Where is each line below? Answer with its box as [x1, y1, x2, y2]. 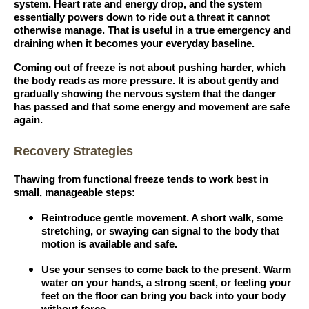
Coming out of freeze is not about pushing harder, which [14, 61, 286, 73]
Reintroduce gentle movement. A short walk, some [41, 212, 283, 224]
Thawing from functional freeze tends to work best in [14, 174, 268, 186]
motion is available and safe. [41, 239, 177, 250]
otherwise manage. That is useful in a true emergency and [14, 24, 291, 36]
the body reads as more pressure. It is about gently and [14, 74, 279, 86]
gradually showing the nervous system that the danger [14, 88, 276, 99]
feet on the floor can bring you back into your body [41, 290, 286, 302]
